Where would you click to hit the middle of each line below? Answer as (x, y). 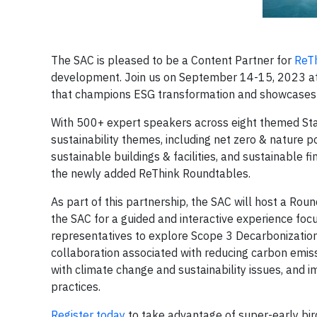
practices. (76, 287)
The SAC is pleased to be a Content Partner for (173, 60)
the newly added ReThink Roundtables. (151, 173)
